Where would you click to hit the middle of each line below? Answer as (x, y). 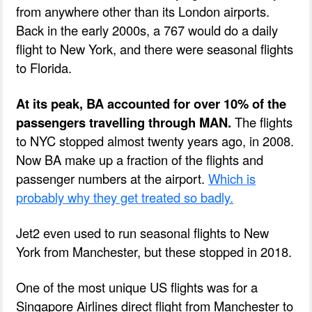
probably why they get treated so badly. (125, 197)
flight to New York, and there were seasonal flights (155, 48)
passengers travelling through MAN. (126, 122)
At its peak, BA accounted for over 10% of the (151, 103)
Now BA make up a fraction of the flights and (140, 159)
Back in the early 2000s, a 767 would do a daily (147, 30)
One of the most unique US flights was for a (137, 287)
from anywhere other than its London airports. (143, 11)
